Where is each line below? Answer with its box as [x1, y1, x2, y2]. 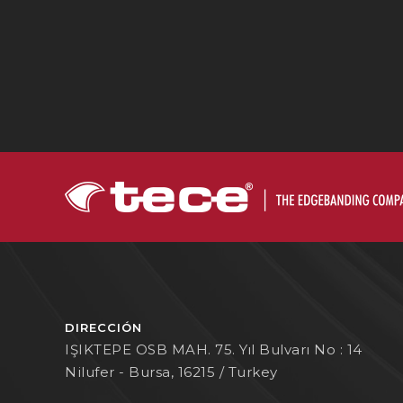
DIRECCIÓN [65, 320, 142, 335]
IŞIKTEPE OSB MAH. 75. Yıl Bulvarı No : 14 [65, 341, 363, 358]
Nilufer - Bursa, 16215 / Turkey [65, 363, 278, 381]
